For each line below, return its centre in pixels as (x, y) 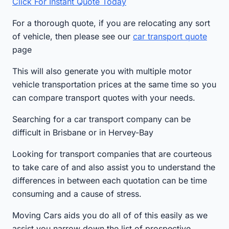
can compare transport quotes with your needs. (104, 97)
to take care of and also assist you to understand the (114, 167)
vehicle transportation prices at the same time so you (114, 84)
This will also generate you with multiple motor (102, 71)
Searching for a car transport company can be (101, 119)
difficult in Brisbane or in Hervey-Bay (83, 132)
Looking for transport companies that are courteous (112, 154)
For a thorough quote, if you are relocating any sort (111, 23)
